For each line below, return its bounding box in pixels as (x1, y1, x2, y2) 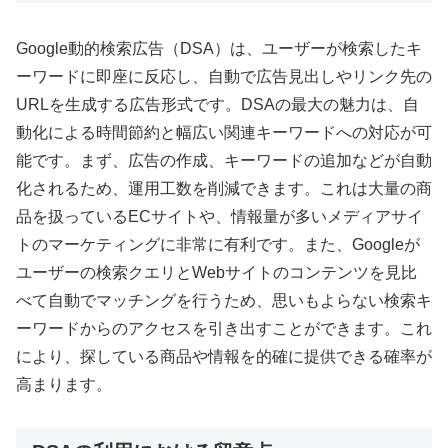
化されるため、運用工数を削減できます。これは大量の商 (16, 180, 432, 198)
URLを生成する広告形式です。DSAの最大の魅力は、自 (16, 96, 419, 114)
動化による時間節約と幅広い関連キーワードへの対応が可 (16, 124, 432, 142)
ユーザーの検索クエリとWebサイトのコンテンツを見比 (16, 264, 417, 282)
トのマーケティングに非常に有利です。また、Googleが (16, 236, 420, 254)
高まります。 (16, 376, 112, 394)
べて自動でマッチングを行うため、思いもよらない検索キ (16, 292, 432, 310)
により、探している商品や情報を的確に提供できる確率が (16, 348, 432, 366)
